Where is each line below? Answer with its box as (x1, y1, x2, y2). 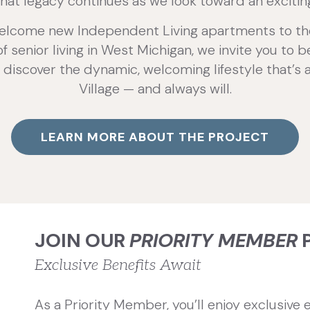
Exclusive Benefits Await (34, 255, 201, 274)
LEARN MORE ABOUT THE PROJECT (41, 128, 269, 145)
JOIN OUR (34, 227, 129, 253)
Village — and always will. (78, 79, 232, 98)
